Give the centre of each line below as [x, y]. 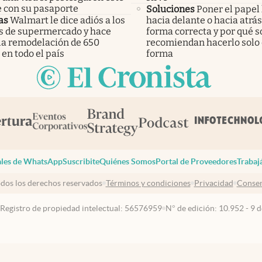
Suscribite [81, 161]
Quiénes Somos [127, 161]
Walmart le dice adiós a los [68, 20]
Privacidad [213, 183]
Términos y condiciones [148, 183]
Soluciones [170, 9]
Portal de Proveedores [196, 161]
